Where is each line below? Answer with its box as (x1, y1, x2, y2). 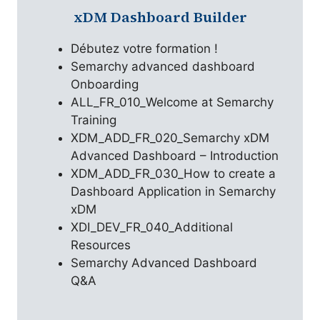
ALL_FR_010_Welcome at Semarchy (71, 95, 274, 109)
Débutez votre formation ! (71, 41, 218, 56)
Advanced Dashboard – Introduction (71, 149, 279, 163)
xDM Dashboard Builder (73, 7, 247, 27)
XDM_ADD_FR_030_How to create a (71, 166, 276, 181)
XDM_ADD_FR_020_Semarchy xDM (71, 131, 269, 145)
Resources (71, 238, 131, 252)
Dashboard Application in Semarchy (71, 184, 276, 199)
